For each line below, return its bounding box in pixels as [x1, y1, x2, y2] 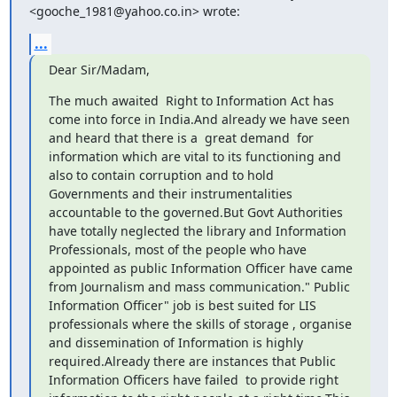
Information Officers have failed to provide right [48, 371, 339, 388]
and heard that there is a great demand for [48, 129, 314, 146]
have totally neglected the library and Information [48, 222, 346, 239]
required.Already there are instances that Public [48, 353, 336, 370]
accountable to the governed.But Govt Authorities [48, 204, 343, 221]
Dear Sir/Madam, [48, 61, 150, 78]
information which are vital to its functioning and [48, 148, 341, 165]
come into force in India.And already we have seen [48, 111, 350, 128]
